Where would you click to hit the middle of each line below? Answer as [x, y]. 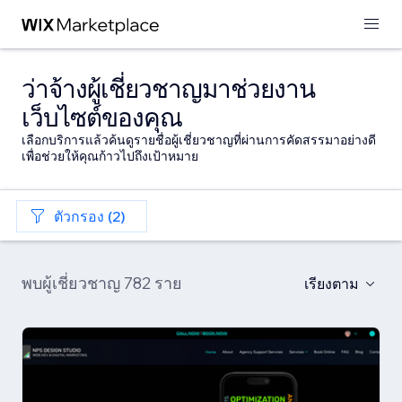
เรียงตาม [332, 284]
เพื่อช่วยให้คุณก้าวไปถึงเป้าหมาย [110, 156]
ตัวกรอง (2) [90, 216]
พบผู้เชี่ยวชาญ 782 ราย [102, 283]
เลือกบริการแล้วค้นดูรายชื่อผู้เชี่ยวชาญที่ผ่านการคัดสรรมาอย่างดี [199, 140]
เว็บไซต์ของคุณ [102, 117]
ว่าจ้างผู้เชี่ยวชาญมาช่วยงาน [168, 88]
